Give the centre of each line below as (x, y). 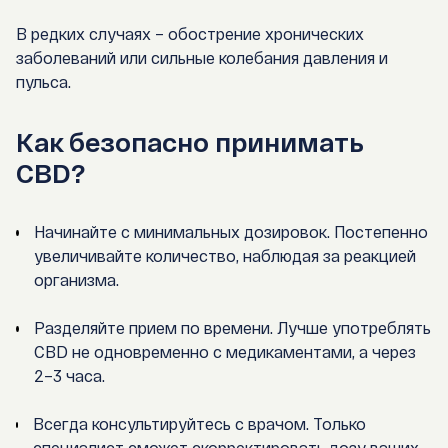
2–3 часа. (69, 376)
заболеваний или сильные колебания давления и (202, 58)
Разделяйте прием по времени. (153, 328)
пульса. (43, 82)
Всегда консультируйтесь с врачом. (171, 424)
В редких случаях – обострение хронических (190, 34)
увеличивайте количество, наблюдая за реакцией (224, 256)
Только (338, 424)
